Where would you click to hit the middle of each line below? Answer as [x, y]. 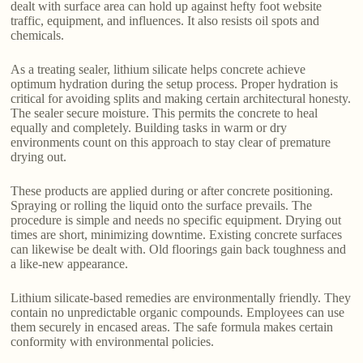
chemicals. [38, 36]
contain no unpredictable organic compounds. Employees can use [178, 313]
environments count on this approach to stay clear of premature [171, 143]
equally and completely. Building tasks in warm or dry [149, 128]
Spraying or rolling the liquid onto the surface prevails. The [162, 206]
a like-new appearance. [70, 264]
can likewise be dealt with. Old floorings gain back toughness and [179, 250]
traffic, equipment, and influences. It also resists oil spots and [165, 21]
